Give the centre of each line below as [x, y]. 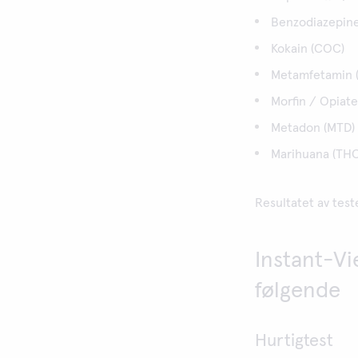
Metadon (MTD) [312, 128]
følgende [297, 291]
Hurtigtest [294, 341]
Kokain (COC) [307, 49]
